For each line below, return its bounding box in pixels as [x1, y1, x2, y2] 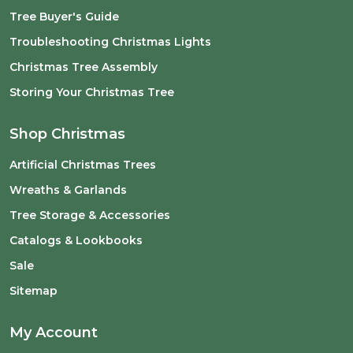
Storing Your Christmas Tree [9, 84, 174, 99]
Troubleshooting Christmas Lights [9, 34, 211, 49]
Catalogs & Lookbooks [9, 232, 143, 247]
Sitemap [9, 283, 58, 298]
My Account [9, 323, 98, 341]
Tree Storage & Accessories [9, 207, 170, 222]
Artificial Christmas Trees [9, 157, 156, 172]
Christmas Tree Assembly [9, 59, 158, 74]
